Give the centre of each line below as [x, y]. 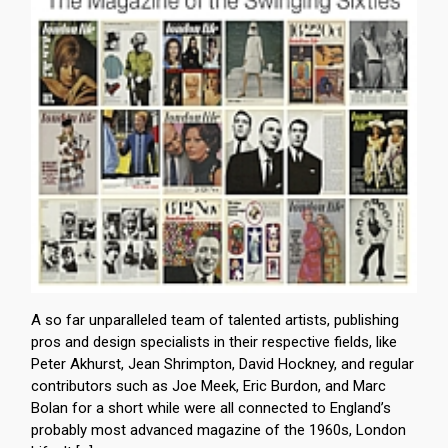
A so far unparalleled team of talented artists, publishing [215, 320]
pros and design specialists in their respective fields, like [214, 342]
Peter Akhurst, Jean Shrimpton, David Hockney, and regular [222, 364]
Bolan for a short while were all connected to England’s [211, 408]
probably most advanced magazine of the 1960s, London [218, 430]
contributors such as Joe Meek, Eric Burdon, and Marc [208, 386]
